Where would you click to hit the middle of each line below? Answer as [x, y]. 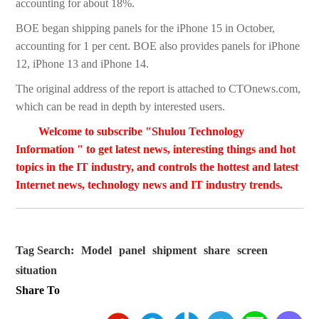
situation [37, 271]
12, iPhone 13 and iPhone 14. [83, 64]
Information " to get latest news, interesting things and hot [156, 150]
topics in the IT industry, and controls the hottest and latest [157, 167]
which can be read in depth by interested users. [121, 107]
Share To [38, 291]
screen [253, 251]
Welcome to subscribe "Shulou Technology [142, 132]
